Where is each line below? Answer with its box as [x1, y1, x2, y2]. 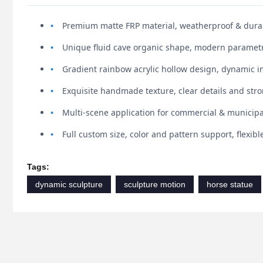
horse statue [207, 180, 253, 190]
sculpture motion [124, 180, 186, 190]
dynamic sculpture [35, 180, 103, 190]
